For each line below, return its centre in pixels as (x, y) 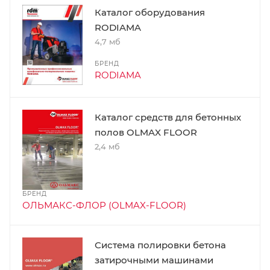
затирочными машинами (154, 260)
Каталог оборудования (150, 12)
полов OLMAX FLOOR (146, 132)
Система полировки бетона (160, 245)
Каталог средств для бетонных (168, 117)
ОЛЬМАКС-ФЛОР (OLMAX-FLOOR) (104, 206)
